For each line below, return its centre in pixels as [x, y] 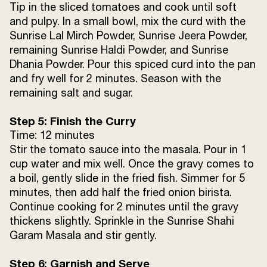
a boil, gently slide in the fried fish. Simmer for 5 [127, 178]
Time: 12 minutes [52, 135]
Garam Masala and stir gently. [83, 235]
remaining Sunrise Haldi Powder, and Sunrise [119, 50]
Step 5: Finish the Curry [73, 121]
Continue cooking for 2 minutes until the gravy [124, 207]
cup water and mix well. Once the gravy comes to [132, 164]
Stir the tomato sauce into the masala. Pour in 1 [128, 149]
